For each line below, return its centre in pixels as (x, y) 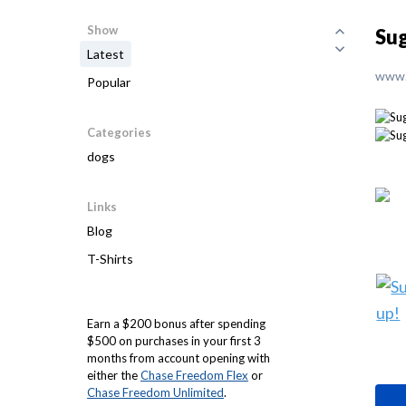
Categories (119, 132)
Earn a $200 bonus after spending (176, 324)
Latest (106, 54)
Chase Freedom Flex (194, 375)
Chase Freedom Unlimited (155, 392)
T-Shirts (110, 259)
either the (114, 375)
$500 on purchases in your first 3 (174, 341)
